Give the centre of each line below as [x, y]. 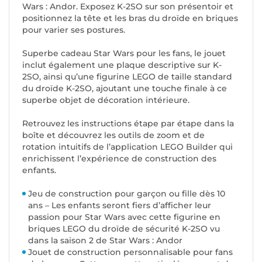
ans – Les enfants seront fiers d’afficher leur [120, 206]
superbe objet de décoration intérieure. [106, 100]
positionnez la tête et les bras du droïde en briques [130, 18]
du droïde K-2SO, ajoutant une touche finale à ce [125, 89]
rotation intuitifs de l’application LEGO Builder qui [127, 147]
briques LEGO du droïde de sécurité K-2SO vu [124, 229]
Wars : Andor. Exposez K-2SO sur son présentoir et [128, 7]
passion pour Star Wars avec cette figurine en [124, 217]
